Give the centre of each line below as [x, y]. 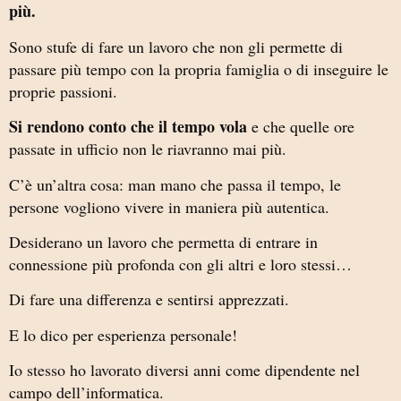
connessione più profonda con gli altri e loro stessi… [180, 264]
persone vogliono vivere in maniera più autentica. [169, 206]
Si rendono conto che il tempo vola [128, 127]
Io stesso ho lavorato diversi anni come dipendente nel [184, 370]
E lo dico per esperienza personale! [123, 334]
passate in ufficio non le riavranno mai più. [148, 149]
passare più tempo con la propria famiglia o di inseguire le [199, 68]
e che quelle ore [301, 127]
